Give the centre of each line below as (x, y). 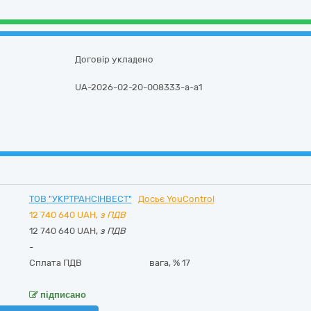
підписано (62, 295)
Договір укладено (115, 59)
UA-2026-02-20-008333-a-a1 (139, 87)
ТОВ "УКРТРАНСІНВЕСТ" (80, 199)
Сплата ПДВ (55, 263)
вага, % (166, 263)
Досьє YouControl (176, 199)
